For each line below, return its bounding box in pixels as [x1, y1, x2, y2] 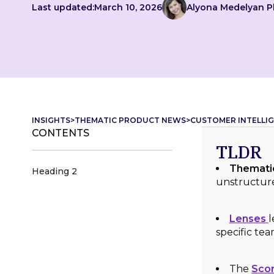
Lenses [229, 213, 266, 224]
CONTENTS [32, 127, 89, 139]
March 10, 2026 [94, 2, 162, 13]
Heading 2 [32, 166, 77, 177]
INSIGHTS [32, 116, 70, 125]
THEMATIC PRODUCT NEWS [75, 116, 186, 125]
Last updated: [32, 2, 94, 13]
